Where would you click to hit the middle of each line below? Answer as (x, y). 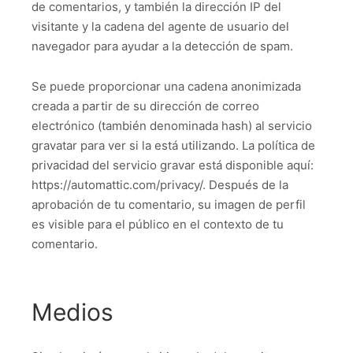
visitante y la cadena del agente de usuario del (160, 27)
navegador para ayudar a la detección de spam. (162, 46)
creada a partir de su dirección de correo (145, 106)
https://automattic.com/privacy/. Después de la (160, 184)
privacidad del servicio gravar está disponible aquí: (173, 165)
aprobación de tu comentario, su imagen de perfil (169, 204)
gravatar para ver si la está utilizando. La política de (173, 145)
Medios (72, 312)
